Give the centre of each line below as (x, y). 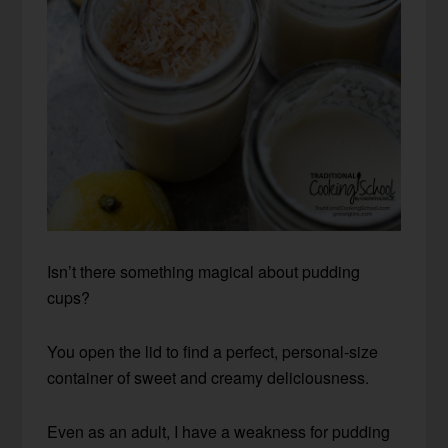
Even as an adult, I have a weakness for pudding (219, 431)
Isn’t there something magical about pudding (204, 271)
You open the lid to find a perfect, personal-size (213, 351)
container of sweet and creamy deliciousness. (208, 377)
